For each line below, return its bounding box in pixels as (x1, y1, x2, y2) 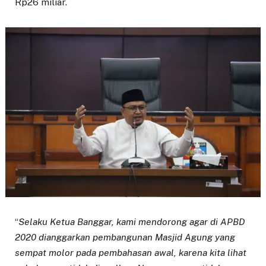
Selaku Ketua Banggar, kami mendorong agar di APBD (18, 216, 245, 228)
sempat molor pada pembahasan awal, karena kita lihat (15, 247, 246, 259)
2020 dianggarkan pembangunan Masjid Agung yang (15, 232, 235, 243)
